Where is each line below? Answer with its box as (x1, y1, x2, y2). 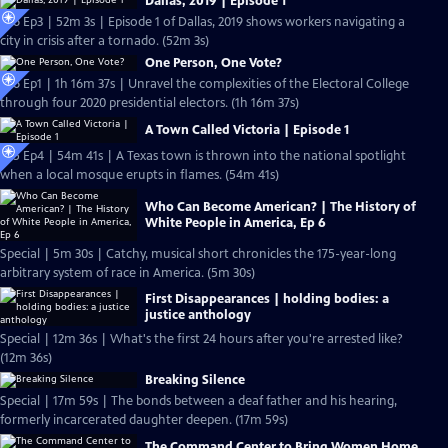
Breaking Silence (145, 372, 245, 388)
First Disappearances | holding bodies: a (145, 290, 389, 307)
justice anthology (145, 306, 251, 323)
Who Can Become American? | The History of (145, 199, 416, 215)
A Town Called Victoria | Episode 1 (145, 122, 349, 138)
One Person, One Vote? (145, 55, 282, 71)
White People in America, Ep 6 (145, 215, 326, 231)
